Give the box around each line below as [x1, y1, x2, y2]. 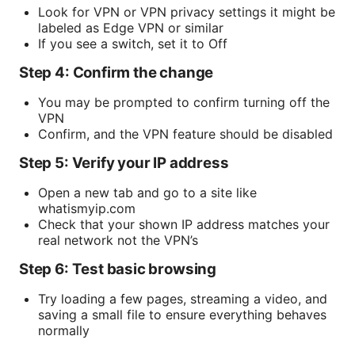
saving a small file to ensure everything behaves [38, 306, 326, 323]
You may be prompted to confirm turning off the [38, 94, 330, 110]
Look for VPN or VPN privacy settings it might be [38, 3, 335, 20]
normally [38, 322, 90, 338]
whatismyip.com [38, 200, 136, 216]
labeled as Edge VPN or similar [38, 19, 223, 36]
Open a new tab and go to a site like [38, 184, 257, 200]
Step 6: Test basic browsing [19, 259, 216, 278]
